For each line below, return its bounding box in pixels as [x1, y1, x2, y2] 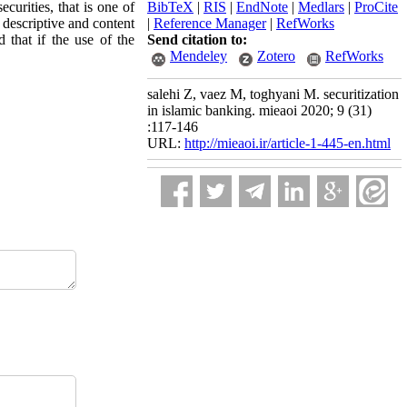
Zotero [257, 48, 295, 64]
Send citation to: [147, 32, 247, 47]
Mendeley [170, 48, 227, 64]
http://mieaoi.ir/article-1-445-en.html [184, 135, 391, 151]
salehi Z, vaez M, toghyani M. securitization [147, 86, 399, 102]
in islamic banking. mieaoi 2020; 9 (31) [147, 103, 372, 118]
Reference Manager [154, 15, 266, 31]
